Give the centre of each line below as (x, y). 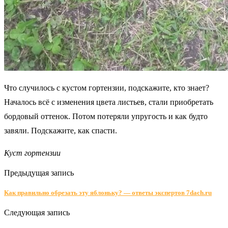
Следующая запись (37, 213)
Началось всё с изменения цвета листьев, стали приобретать (109, 102)
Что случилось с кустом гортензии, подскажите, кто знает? (107, 88)
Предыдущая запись (39, 173)
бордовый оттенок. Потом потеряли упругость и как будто (106, 116)
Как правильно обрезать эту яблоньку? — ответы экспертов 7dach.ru (108, 192)
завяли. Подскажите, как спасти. (61, 130)
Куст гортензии (32, 153)
